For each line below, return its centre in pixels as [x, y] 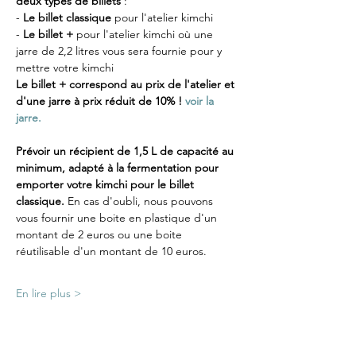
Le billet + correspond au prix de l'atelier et [127, 85]
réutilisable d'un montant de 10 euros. [111, 252]
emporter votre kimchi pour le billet [106, 185]
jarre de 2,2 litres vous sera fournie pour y [120, 51]
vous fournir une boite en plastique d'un [118, 218]
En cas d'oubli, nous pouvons [142, 201]
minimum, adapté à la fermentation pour [119, 168]
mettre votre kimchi [65, 68]
